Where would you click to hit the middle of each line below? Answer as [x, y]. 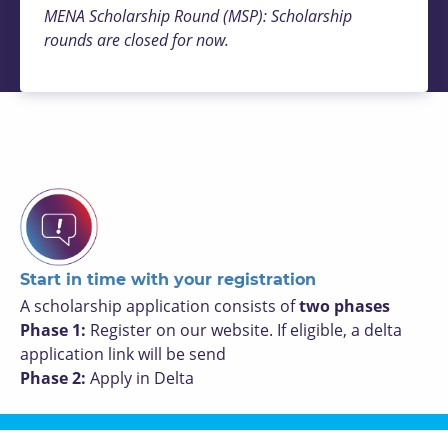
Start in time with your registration [168, 279]
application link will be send [123, 354]
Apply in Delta [142, 378]
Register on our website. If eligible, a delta [246, 330]
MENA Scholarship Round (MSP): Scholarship [198, 16]
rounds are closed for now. [140, 40]
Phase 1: [55, 330]
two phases [344, 306]
